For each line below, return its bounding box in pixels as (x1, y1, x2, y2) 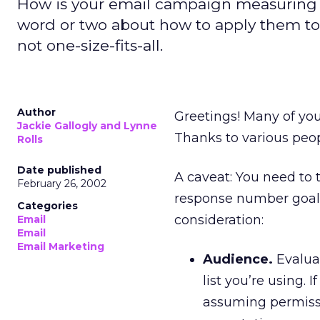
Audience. (203, 251, 273, 267)
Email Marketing (17, 240, 104, 253)
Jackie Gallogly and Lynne (17, 119, 157, 132)
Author (17, 106, 56, 119)
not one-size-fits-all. (17, 36, 163, 54)
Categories (17, 199, 78, 212)
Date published (17, 164, 101, 176)
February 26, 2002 (17, 177, 106, 190)
